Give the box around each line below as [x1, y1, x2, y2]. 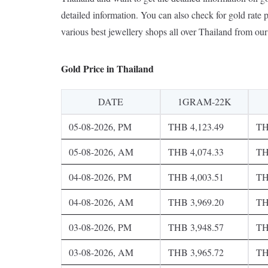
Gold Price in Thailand [61, 61, 154, 75]
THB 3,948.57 [168, 220, 224, 233]
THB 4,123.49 [168, 120, 224, 133]
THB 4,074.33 [168, 145, 224, 158]
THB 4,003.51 [168, 170, 224, 183]
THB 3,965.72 [168, 245, 224, 258]
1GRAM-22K [177, 95, 232, 108]
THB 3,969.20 [168, 195, 224, 208]
